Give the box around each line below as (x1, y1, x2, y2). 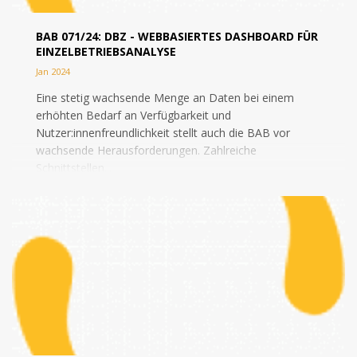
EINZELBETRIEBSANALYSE (36, 44, 176, 59)
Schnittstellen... (36, 160, 112, 175)
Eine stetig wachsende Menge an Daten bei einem (36, 90, 294, 105)
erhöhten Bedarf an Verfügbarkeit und (36, 108, 231, 123)
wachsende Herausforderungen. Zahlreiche (36, 143, 257, 158)
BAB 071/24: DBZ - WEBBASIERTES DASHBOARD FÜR (36, 29, 318, 44)
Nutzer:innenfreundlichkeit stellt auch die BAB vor (36, 125, 290, 140)
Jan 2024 (36, 65, 70, 77)
